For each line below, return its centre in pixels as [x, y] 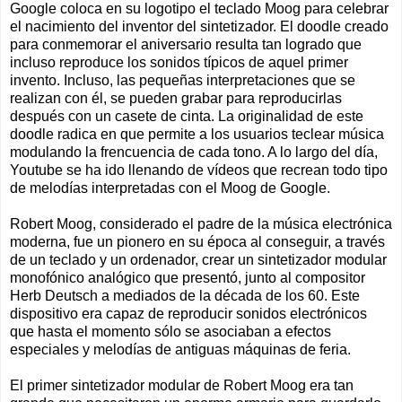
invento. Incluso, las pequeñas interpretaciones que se [183, 80]
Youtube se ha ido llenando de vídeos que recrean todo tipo [199, 170]
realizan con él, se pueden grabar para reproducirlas [176, 98]
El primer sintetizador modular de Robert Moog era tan [182, 385]
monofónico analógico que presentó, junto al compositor [188, 277]
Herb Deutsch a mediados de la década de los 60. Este [185, 295]
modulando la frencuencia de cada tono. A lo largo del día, [194, 152]
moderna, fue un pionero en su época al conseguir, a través [197, 241]
